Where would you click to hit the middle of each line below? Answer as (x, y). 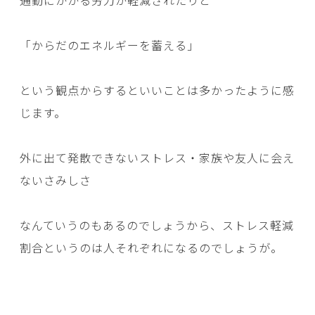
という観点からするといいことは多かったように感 (157, 90)
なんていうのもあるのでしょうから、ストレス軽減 (157, 225)
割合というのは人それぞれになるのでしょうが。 (151, 248)
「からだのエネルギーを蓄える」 (109, 45)
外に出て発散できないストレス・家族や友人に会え (157, 158)
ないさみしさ (56, 180)
